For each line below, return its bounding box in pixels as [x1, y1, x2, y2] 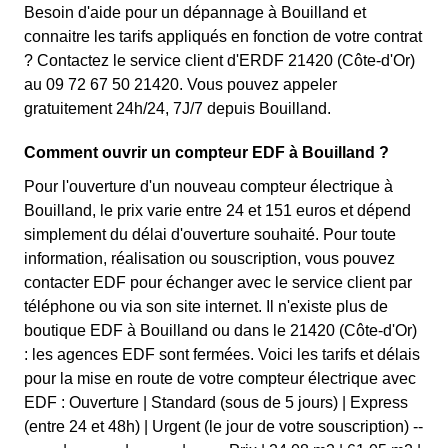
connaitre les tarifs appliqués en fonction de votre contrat [24, 28, 422, 45]
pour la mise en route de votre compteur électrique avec [24, 370, 416, 387]
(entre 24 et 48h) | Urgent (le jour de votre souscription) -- [24, 418, 423, 435]
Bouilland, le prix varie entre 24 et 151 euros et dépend [24, 202, 411, 219]
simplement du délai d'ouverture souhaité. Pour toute [24, 226, 396, 243]
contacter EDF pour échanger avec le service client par [24, 274, 412, 291]
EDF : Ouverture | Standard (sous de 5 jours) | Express [24, 394, 408, 411]
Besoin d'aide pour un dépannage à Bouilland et [24, 4, 366, 21]
